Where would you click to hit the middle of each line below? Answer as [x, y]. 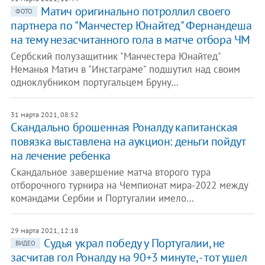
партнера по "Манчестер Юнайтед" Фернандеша [131, 25]
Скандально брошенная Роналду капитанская [124, 127]
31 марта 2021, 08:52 [44, 114]
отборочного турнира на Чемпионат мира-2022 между [129, 185]
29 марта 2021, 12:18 [44, 230]
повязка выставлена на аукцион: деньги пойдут [128, 141]
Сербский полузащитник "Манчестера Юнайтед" [115, 56]
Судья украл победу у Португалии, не [134, 243]
